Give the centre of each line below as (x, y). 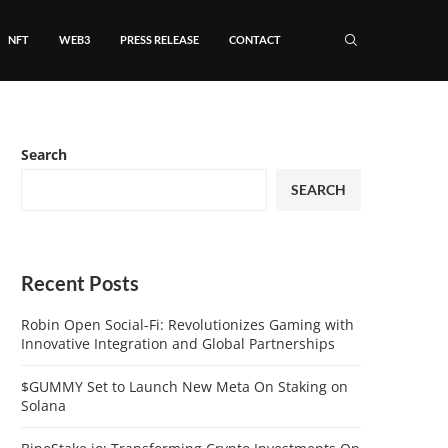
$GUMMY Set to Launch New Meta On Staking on (184, 386)
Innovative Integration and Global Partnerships (178, 343)
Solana (43, 405)
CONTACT (255, 39)
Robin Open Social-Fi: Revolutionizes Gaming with (187, 324)
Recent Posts (80, 283)
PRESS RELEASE (159, 39)
